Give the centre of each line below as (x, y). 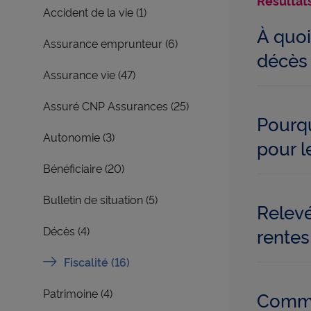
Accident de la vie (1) (95, 12)
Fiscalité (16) (97, 262)
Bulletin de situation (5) (100, 200)
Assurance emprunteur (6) (110, 43)
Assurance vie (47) (89, 75)
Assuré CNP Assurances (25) (116, 106)
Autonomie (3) (79, 137)
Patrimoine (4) (78, 293)
